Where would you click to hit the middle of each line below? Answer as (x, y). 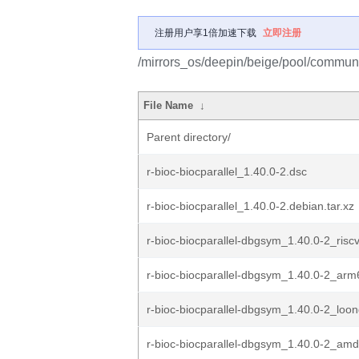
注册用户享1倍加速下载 (206, 33)
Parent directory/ (189, 137)
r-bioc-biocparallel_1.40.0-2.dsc (227, 171)
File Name (169, 105)
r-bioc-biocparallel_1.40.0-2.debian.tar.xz (250, 206)
